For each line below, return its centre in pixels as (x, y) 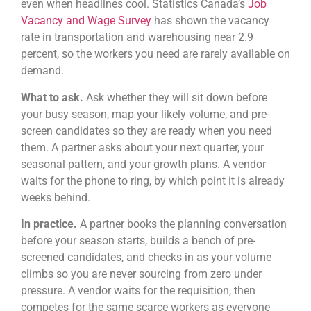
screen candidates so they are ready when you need (146, 131)
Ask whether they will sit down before (177, 97)
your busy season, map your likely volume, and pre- (145, 114)
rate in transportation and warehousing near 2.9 (137, 37)
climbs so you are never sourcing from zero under (141, 274)
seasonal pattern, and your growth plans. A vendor (143, 164)
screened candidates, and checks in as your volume (146, 257)
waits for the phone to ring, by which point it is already (153, 180)
